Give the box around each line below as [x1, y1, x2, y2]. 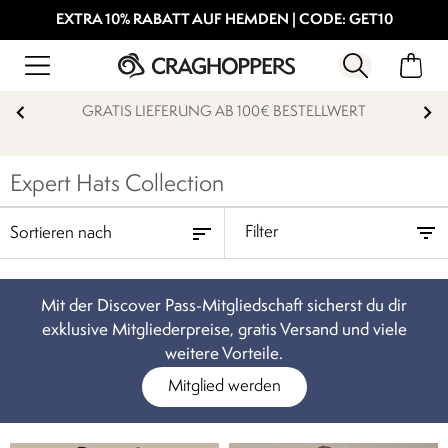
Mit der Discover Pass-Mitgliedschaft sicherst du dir [41, 298, 407, 315]
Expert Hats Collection [10, 173, 224, 197]
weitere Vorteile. [165, 346, 283, 363]
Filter [245, 224, 278, 241]
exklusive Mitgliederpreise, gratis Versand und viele [41, 322, 407, 339]
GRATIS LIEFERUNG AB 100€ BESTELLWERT [82, 105, 366, 120]
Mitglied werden [167, 378, 281, 395]
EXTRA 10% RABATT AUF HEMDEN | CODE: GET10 [55, 13, 393, 28]
